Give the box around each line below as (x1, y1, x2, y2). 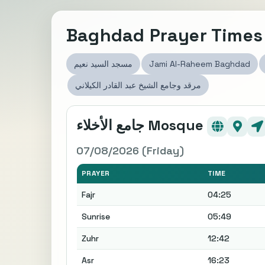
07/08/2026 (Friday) (76, 144, 184, 157)
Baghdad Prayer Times (66, 24, 263, 47)
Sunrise (82, 211, 110, 222)
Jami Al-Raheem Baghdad (149, 59, 250, 69)
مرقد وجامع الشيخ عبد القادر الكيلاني (75, 80, 201, 91)
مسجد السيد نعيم (74, 59, 132, 69)
